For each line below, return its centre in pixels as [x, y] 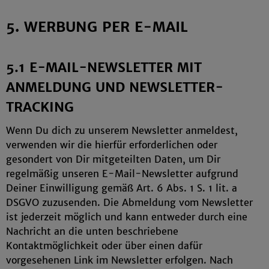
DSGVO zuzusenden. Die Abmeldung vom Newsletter [129, 202]
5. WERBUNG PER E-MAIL [97, 27]
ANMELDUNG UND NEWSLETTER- [115, 87]
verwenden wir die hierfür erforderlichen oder [112, 145]
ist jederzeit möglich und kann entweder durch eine [127, 217]
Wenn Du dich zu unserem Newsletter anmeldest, [122, 130]
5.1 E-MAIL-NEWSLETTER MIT [104, 68]
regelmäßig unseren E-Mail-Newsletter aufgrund [122, 174]
